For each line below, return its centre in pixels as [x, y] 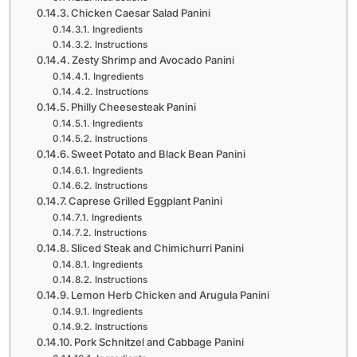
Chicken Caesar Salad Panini [141, 12]
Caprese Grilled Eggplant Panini [146, 200]
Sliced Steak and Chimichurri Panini [158, 247]
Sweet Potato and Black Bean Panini [159, 153]
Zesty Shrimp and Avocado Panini [153, 59]
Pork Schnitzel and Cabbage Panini [159, 341]
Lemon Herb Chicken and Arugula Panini [171, 294]
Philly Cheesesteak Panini [134, 106]
